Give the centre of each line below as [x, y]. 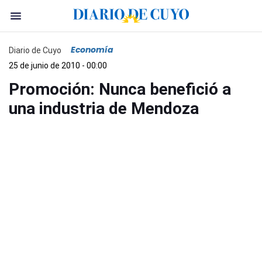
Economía [92, 50]
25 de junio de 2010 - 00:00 [58, 65]
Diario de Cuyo [35, 50]
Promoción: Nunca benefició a [120, 89]
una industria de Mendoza [104, 108]
